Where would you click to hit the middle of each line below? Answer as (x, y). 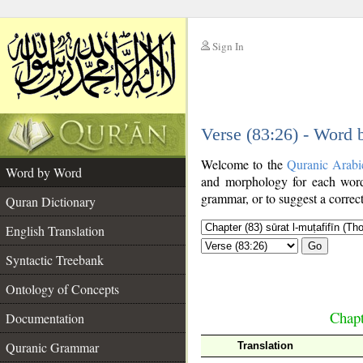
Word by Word (44, 172)
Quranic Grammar (52, 347)
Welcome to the (244, 164)
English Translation (55, 231)
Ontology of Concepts (62, 289)
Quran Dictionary (51, 201)
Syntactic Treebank (55, 260)
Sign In (228, 46)
